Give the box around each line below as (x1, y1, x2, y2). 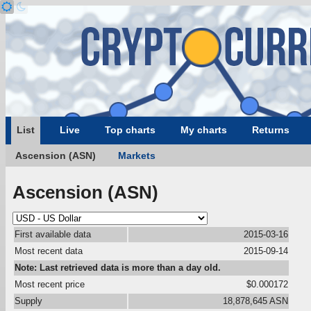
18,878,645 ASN (223, 295, 288, 306)
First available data (15, 228, 91, 239)
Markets (118, 150, 155, 161)
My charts (180, 124, 227, 135)
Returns (252, 124, 289, 135)
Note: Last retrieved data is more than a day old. (15, 262, 221, 273)
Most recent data (15, 245, 83, 256)
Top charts (105, 124, 155, 135)
